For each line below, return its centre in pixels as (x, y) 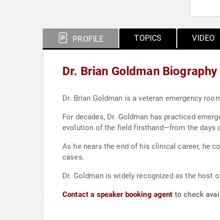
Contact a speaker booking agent (118, 194)
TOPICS (148, 38)
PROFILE (87, 39)
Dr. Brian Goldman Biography (140, 71)
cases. (73, 157)
